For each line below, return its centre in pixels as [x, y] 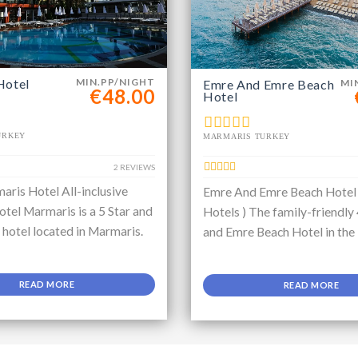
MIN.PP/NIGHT [115, 82]
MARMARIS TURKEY [247, 136]
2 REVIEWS [134, 167]
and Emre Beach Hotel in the [279, 231]
